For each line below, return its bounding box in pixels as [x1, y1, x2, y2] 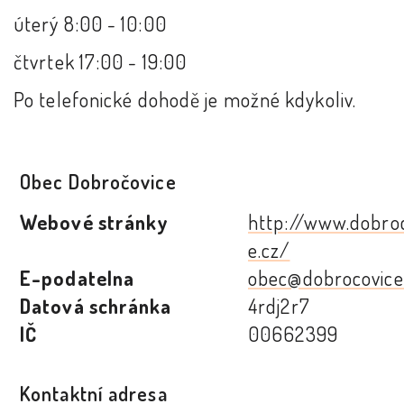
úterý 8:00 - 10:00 [14, 11, 167, 37]
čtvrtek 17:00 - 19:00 [14, 49, 188, 75]
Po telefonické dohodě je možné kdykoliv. [14, 87, 357, 113]
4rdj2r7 [248, 293, 310, 319]
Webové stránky [20, 209, 170, 235]
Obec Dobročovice [20, 169, 177, 195]
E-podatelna [20, 265, 135, 291]
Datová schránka [20, 293, 172, 319]
